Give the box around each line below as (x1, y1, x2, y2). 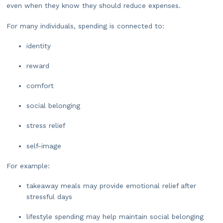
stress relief (26, 121, 65, 130)
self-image (26, 141, 61, 150)
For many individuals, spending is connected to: (6, 21, 164, 30)
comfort (26, 82, 54, 90)
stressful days (26, 193, 72, 201)
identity (26, 41, 51, 50)
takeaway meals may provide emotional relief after (26, 182, 196, 190)
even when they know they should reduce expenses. (6, 1, 181, 10)
